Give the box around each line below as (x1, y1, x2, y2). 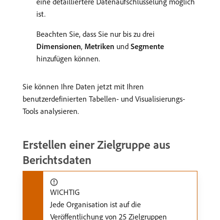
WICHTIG (50, 187, 80, 197)
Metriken (84, 41, 114, 51)
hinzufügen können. (36, 53, 100, 63)
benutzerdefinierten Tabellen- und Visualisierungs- (23, 93, 185, 104)
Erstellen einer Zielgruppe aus (23, 137, 170, 152)
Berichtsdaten (23, 152, 91, 167)
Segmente (131, 41, 164, 51)
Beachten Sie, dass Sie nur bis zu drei (36, 28, 155, 39)
